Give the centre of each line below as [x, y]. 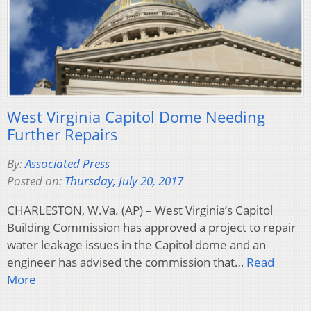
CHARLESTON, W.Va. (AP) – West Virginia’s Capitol [140, 210]
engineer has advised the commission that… [127, 262]
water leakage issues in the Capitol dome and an [136, 245]
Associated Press [67, 164]
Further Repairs [62, 134]
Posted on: [36, 181]
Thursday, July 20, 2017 [124, 181]
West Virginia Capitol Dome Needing [136, 117]
